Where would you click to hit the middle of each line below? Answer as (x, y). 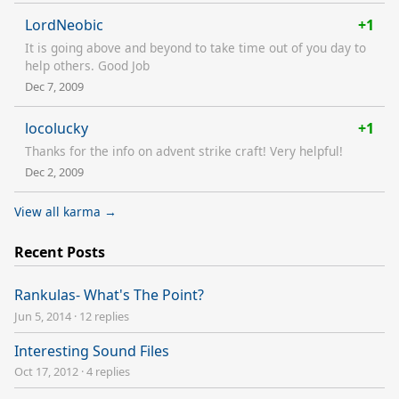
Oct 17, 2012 (46, 371)
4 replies (108, 371)
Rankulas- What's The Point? (109, 295)
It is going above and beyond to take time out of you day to (195, 47)
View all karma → (65, 211)
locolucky (57, 128)
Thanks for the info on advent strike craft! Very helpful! (184, 151)
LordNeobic (64, 24)
